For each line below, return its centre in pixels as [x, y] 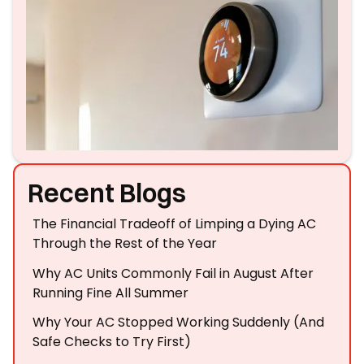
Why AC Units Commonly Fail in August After [173, 273]
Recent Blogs [107, 193]
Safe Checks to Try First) [112, 342]
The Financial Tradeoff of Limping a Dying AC [175, 223]
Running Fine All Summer [111, 292]
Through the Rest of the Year [125, 243]
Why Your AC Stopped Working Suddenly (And [179, 323]
